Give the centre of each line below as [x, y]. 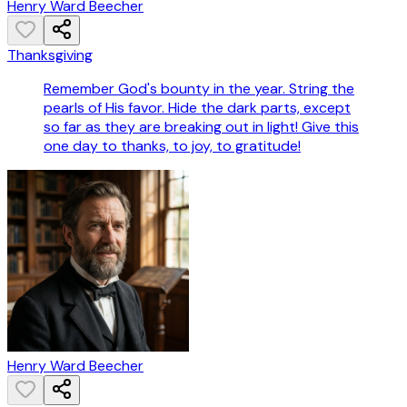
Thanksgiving [50, 55]
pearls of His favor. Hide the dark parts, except [197, 107]
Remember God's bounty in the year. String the [199, 88]
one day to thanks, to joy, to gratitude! [172, 145]
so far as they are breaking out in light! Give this [201, 126]
